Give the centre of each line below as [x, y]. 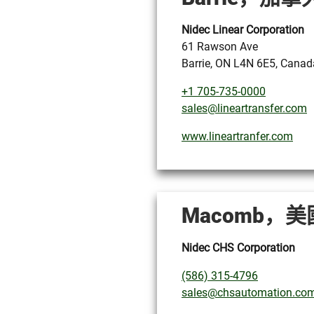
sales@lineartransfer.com [244, 108]
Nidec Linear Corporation [243, 30]
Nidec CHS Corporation [238, 248]
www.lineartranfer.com [237, 136]
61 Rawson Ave [220, 47]
